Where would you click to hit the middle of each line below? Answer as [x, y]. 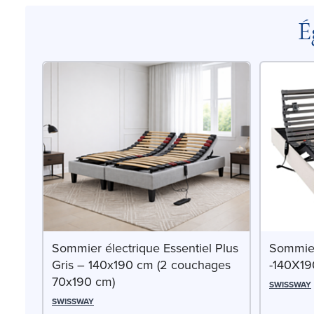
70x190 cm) [83, 282]
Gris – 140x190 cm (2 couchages [141, 265]
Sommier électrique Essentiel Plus [145, 248]
